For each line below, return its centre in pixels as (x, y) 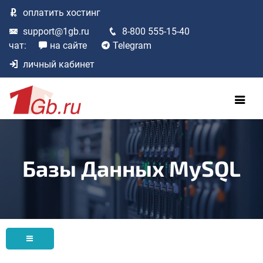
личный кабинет (59, 64)
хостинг (82, 13)
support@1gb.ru (56, 31)
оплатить (43, 13)
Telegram (132, 45)
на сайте (68, 45)
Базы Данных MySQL (131, 168)
